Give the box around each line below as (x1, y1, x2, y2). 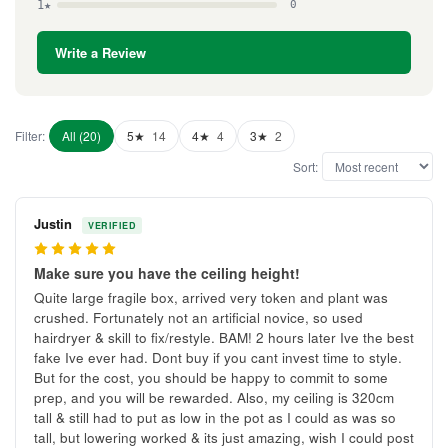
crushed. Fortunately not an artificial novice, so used (34, 308, 363, 328)
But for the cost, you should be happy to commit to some (34, 368, 388, 388)
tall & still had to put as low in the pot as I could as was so (34, 408, 396, 428)
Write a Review (55, 43, 146, 63)
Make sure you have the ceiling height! (34, 263, 300, 284)
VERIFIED (88, 219, 136, 233)
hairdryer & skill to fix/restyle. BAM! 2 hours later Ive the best (34, 328, 414, 348)
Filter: (15, 127, 45, 145)
